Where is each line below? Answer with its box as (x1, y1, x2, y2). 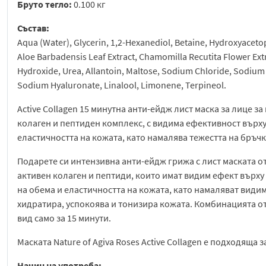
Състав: (17, 22, 49, 34)
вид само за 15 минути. (17, 212, 111, 224)
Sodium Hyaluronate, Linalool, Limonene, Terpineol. (17, 79, 226, 91)
